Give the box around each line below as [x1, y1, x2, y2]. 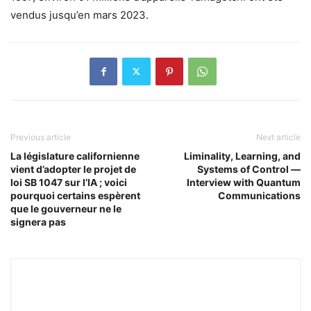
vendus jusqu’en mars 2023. [10, 8, 149, 22]
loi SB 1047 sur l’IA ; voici [10, 176, 127, 188]
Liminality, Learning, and [184, 149, 301, 162]
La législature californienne [10, 149, 140, 162]
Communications [218, 189, 301, 201]
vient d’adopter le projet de [10, 162, 136, 175]
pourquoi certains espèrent [10, 189, 140, 201]
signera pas [10, 215, 66, 228]
